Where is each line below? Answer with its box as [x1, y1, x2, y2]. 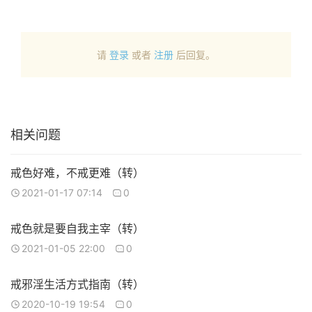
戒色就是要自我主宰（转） [10, 221, 144, 235]
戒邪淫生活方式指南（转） [10, 277, 144, 291]
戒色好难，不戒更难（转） [10, 166, 144, 180]
